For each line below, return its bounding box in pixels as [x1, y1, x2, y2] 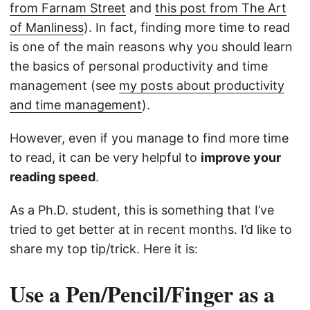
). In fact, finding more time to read [84, 20, 290, 35]
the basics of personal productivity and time [10, 59, 268, 74]
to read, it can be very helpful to [10, 150, 201, 165]
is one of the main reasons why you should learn [10, 39, 293, 55]
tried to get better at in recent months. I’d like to [10, 222, 292, 237]
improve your [201, 150, 281, 165]
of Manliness [10, 20, 84, 35]
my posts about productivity [119, 78, 284, 93]
